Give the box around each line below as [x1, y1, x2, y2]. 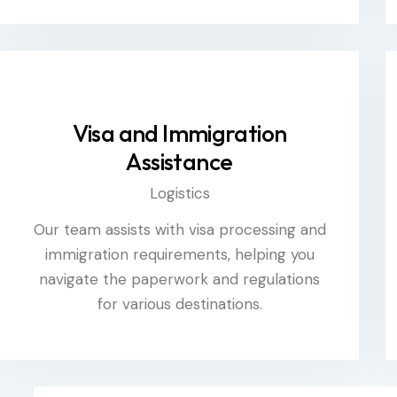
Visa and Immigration [72, 118, 287, 148]
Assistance [126, 146, 233, 176]
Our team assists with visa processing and [33, 219, 326, 239]
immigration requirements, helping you [44, 244, 315, 264]
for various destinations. [97, 293, 262, 314]
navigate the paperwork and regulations [39, 269, 320, 289]
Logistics [149, 183, 210, 204]
